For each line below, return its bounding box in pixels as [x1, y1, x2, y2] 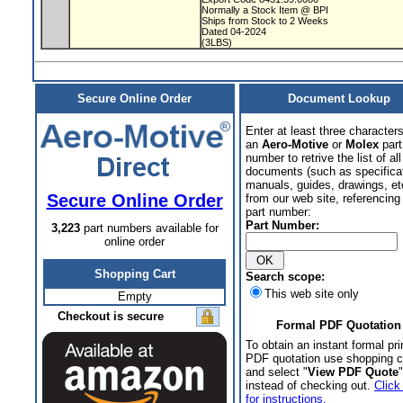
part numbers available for [79, 221, 219, 235]
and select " [246, 365, 308, 379]
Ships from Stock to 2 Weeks [201, 14, 331, 26]
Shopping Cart [94, 267, 175, 281]
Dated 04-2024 [201, 25, 269, 37]
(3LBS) [201, 36, 232, 48]
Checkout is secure [57, 309, 164, 323]
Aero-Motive [262, 138, 328, 151]
